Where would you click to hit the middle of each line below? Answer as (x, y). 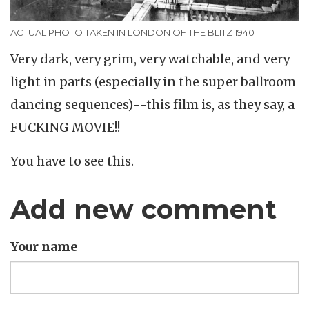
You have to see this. (72, 161)
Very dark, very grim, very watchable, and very (150, 59)
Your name (44, 246)
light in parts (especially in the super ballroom (153, 81)
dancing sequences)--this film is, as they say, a (152, 104)
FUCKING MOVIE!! (67, 127)
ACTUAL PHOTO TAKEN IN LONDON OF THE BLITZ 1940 (132, 32)
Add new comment (143, 210)
